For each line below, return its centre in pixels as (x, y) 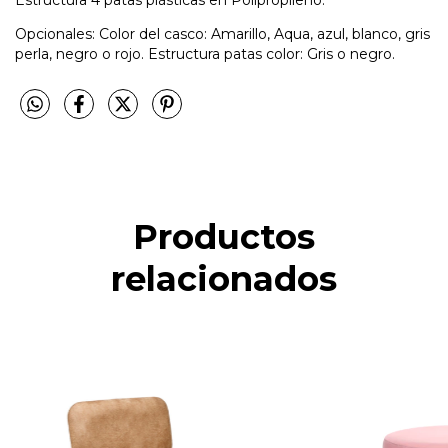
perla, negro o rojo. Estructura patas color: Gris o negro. (205, 53)
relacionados (224, 278)
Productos (224, 236)
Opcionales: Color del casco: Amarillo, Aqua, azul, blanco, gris (222, 33)
